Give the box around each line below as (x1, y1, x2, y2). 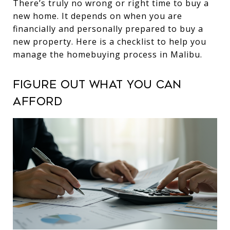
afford (13, 95, 62, 108)
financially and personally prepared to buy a (13, 23, 203, 34)
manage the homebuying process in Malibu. (13, 49, 202, 60)
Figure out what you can (13, 79, 182, 91)
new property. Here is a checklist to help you (13, 36, 206, 47)
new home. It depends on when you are (13, 10, 182, 22)
